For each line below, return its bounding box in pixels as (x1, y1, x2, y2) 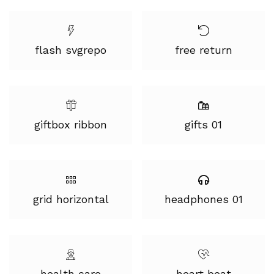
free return (174, 43, 232, 56)
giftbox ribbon (34, 118, 107, 131)
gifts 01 (185, 118, 222, 131)
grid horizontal (32, 193, 109, 206)
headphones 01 (164, 193, 243, 206)
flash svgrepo (35, 43, 106, 56)
